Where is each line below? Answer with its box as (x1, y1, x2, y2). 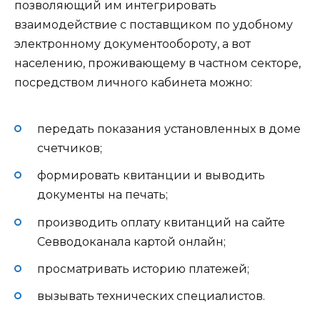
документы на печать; (37, 188, 168, 202)
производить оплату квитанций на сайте (37, 215, 285, 229)
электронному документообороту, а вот (14, 36, 251, 51)
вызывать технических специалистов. (37, 289, 265, 303)
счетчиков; (37, 141, 102, 156)
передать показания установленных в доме (37, 122, 301, 136)
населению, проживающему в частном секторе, (14, 56, 301, 70)
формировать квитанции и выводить (37, 169, 265, 183)
